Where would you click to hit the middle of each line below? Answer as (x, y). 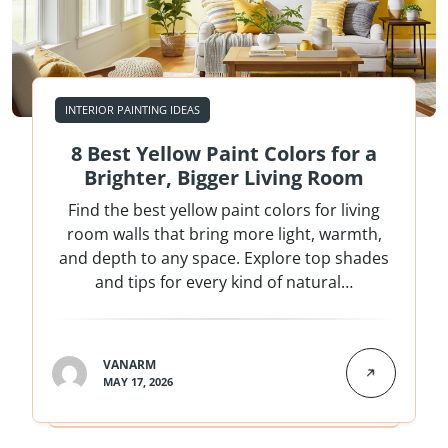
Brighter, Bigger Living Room (224, 178)
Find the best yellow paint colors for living (224, 210)
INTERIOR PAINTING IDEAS (132, 110)
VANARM (129, 365)
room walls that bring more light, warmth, (224, 234)
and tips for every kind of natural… (224, 282)
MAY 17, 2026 (138, 382)
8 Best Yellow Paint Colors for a (224, 154)
